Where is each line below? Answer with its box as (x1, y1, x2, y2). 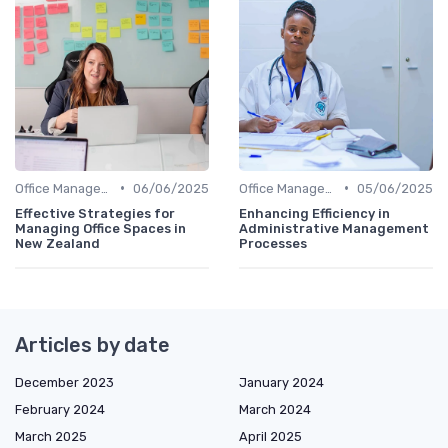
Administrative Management (239, 220, 429, 236)
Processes (239, 235, 307, 251)
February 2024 (15, 401, 105, 417)
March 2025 (15, 428, 87, 444)
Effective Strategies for (15, 205, 175, 221)
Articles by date (15, 332, 170, 357)
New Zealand (15, 235, 100, 251)
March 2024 (239, 401, 311, 417)
